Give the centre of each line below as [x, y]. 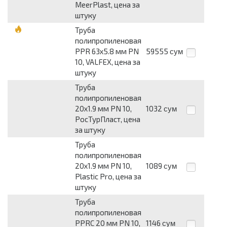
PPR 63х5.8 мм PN [107, 51]
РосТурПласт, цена [108, 119]
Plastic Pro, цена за [108, 177]
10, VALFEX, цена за [108, 62]
